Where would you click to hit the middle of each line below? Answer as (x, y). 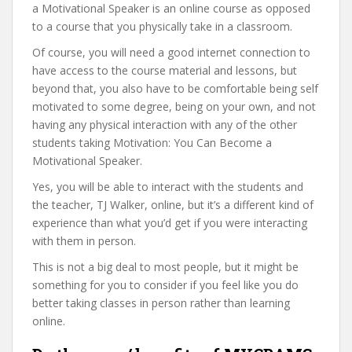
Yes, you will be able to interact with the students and (168, 187)
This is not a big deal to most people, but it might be (165, 267)
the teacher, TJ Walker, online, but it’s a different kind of (173, 205)
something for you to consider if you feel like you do (165, 285)
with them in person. (84, 241)
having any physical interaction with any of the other (165, 125)
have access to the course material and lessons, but (165, 70)
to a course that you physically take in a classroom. (162, 26)
